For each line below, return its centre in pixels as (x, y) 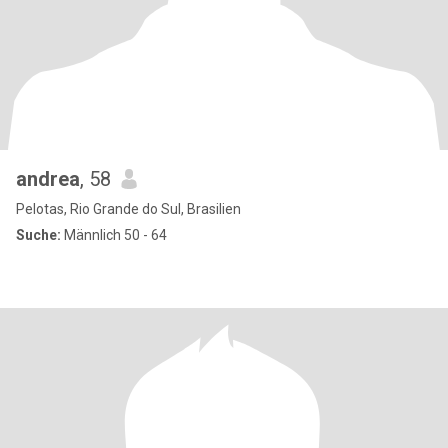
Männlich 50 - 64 (114, 235)
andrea (48, 179)
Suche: (38, 235)
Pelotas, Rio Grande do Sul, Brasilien (128, 209)
